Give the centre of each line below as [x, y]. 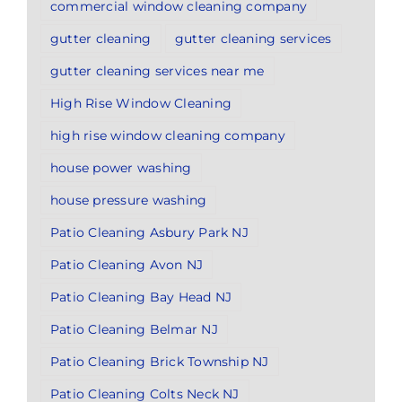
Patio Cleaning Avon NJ [127, 264]
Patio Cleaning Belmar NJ [134, 329]
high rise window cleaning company [168, 135]
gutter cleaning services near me [157, 70]
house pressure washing [129, 200]
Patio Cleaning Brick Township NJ [160, 361]
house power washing [121, 167]
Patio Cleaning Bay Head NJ [141, 297]
